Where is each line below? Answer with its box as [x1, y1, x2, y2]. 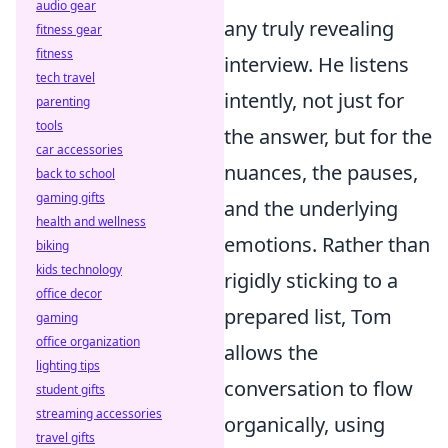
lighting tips [36, 357, 100, 374]
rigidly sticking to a [224, 266, 398, 294]
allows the [224, 338, 318, 366]
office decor [36, 285, 102, 302]
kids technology [36, 261, 122, 278]
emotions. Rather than [224, 230, 430, 258]
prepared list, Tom [224, 302, 392, 330]
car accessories [36, 141, 123, 158]
